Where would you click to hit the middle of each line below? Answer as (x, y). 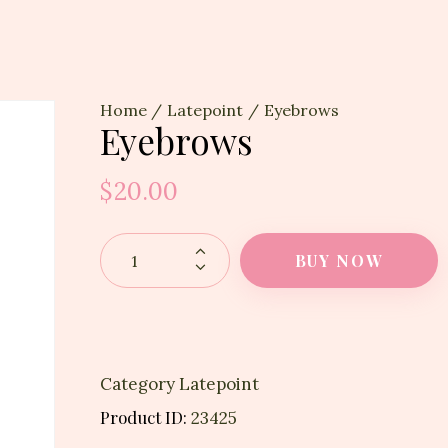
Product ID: (145, 417)
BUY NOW (338, 260)
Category (137, 384)
